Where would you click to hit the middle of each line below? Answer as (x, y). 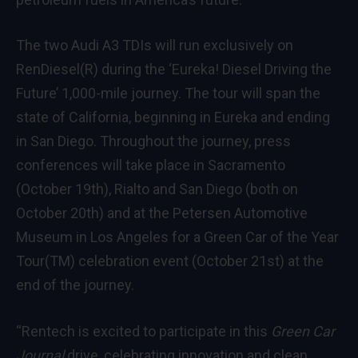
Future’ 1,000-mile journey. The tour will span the (168, 93)
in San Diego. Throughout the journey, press (153, 141)
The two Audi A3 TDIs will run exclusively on (155, 46)
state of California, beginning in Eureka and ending (173, 117)
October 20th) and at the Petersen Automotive (162, 213)
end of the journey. (75, 285)
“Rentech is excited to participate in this (143, 332)
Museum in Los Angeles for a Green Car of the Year (177, 237)
